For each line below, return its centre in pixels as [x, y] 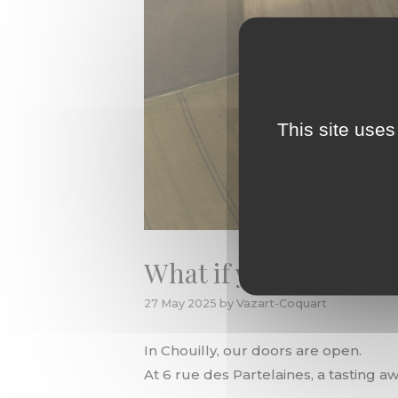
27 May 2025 [180, 303]
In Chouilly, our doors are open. [253, 350]
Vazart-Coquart [282, 303]
